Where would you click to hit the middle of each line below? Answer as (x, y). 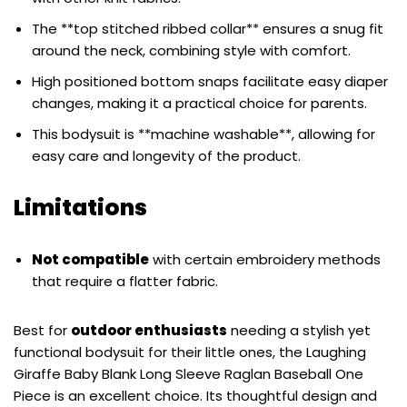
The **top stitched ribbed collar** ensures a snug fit (208, 29)
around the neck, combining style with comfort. (191, 51)
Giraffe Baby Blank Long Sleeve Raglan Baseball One (189, 374)
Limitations (80, 208)
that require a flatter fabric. (125, 282)
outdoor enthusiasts (149, 331)
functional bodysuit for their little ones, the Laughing (190, 352)
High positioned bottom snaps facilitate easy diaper (210, 82)
